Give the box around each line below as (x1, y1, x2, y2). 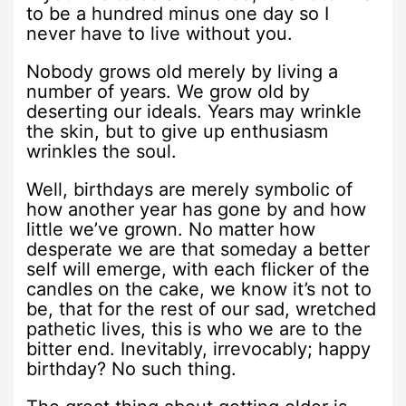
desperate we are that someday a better (26, 237, 371, 260)
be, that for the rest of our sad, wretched (26, 297, 377, 320)
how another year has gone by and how (26, 198, 367, 220)
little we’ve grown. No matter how (26, 217, 316, 240)
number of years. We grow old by (26, 80, 311, 102)
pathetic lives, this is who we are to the (26, 317, 363, 340)
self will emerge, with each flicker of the (26, 257, 371, 280)
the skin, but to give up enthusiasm (26, 120, 329, 142)
